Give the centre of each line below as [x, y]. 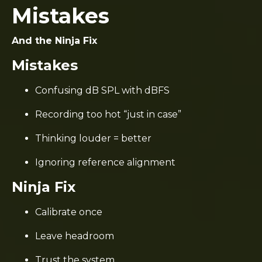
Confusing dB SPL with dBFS [102, 90]
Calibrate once [69, 212]
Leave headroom [75, 236]
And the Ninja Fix [54, 41]
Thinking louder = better [93, 138]
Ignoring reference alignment [105, 162]
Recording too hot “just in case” [108, 114]
